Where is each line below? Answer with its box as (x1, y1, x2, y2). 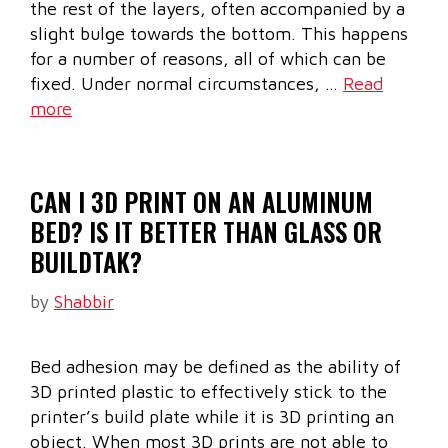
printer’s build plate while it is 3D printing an (30, 406, 394, 428)
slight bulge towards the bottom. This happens (30, 23, 408, 45)
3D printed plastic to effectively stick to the (30, 381, 387, 403)
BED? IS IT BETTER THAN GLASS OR (30, 213, 382, 251)
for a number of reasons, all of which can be (30, 48, 386, 70)
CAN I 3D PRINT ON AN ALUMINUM (30, 183, 373, 221)
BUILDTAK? (30, 243, 142, 281)
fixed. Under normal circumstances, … (30, 73, 343, 95)
